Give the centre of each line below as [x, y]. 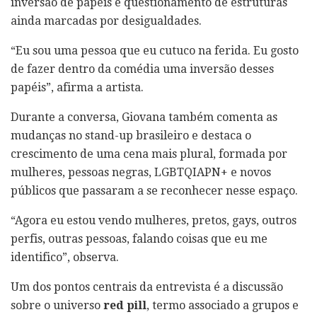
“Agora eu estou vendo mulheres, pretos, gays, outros [154, 220]
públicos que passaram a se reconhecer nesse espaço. [154, 190]
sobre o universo [57, 305]
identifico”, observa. [65, 257]
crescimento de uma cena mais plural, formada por [149, 154]
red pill [125, 305]
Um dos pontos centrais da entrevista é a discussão [147, 287]
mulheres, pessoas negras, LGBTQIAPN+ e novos [141, 172]
